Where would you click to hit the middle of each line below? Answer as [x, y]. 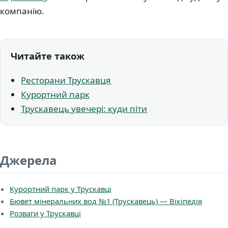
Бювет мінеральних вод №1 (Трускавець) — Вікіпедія [106, 201]
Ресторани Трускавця [66, 80]
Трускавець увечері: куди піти [84, 108]
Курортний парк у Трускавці [61, 189]
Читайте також [48, 55]
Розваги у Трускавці [46, 213]
